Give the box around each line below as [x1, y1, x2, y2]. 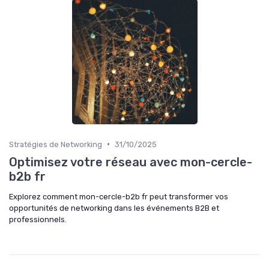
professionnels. [9, 214, 67, 224]
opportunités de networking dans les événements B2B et [9, 203, 219, 213]
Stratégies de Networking [9, 139, 102, 149]
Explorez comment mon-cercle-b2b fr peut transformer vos [9, 192, 228, 201]
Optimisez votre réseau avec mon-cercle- [9, 154, 252, 169]
